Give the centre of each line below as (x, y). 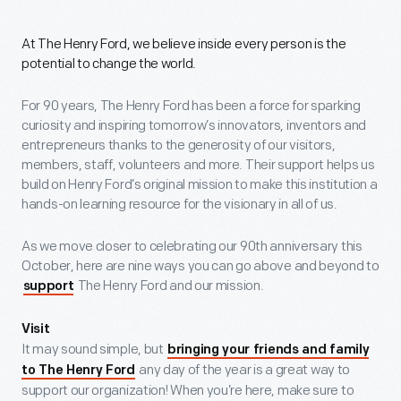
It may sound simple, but (94, 349)
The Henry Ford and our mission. (169, 286)
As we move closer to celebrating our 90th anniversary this (192, 246)
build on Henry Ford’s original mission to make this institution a (200, 184)
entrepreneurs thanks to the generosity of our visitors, (179, 145)
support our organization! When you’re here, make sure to (188, 390)
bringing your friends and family (269, 350)
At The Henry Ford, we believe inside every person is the (184, 44)
